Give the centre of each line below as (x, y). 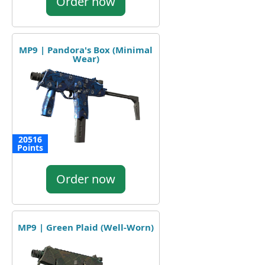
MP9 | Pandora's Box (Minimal (86, 49)
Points (30, 147)
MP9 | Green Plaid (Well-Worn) (86, 227)
